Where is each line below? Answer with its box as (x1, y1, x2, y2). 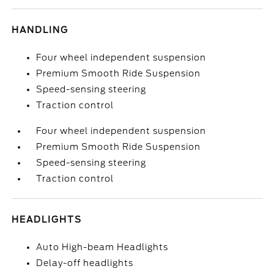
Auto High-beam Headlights (36, 242, 169, 252)
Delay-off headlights (36, 258, 134, 268)
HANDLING (12, 25, 69, 35)
